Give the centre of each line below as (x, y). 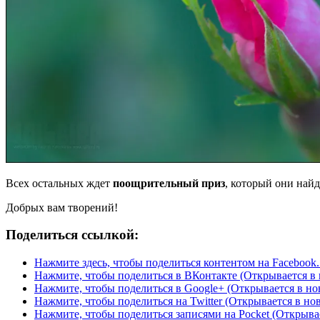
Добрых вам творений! (62, 207)
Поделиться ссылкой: (72, 235)
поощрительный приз (167, 183)
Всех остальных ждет (58, 183)
